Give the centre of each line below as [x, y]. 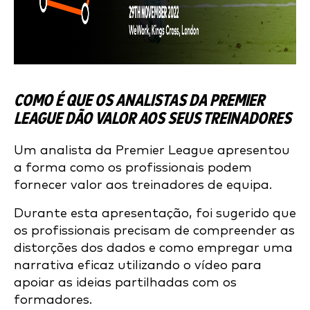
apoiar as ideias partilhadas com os [125, 283]
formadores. [53, 300]
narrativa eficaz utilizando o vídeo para [138, 265]
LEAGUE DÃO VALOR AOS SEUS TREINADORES [153, 119]
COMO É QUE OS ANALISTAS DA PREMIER [139, 101]
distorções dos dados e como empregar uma [153, 248]
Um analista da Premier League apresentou [152, 151]
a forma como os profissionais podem [133, 168]
